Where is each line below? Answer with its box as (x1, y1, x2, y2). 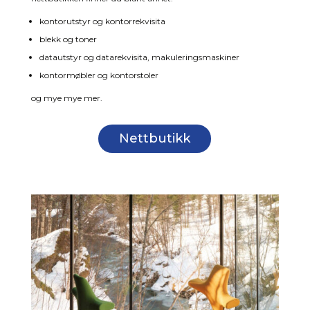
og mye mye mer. (30, 92, 102, 103)
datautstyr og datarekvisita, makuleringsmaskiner (39, 51, 239, 62)
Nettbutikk (119, 131, 191, 147)
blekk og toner (39, 33, 97, 44)
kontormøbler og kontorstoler (39, 69, 158, 80)
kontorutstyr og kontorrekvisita (39, 15, 165, 26)
